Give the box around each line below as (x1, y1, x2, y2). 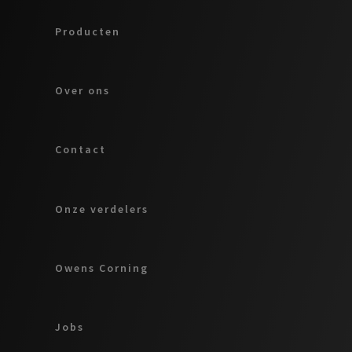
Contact (55, 142, 106, 157)
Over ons (55, 83, 110, 98)
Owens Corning (55, 261, 148, 276)
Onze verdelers (55, 201, 148, 216)
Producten (55, 24, 120, 38)
